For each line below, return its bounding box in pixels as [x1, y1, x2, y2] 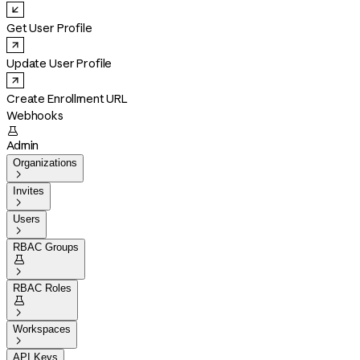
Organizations [13, 157, 77, 169]
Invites [13, 185, 44, 197]
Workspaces [13, 323, 71, 335]
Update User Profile [6, 56, 112, 71]
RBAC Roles [13, 282, 72, 294]
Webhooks [6, 108, 63, 123]
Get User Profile [6, 21, 92, 35]
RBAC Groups [13, 241, 79, 253]
